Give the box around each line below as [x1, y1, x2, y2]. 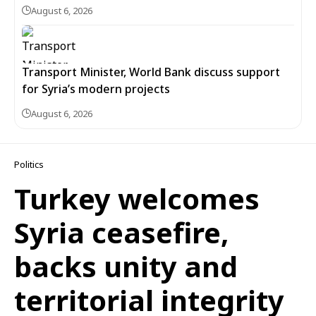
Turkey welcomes [14, 179, 260, 218]
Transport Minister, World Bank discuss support [22, 64, 280, 80]
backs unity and [14, 247, 238, 286]
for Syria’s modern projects [22, 81, 170, 97]
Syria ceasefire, [14, 213, 229, 252]
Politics [14, 158, 44, 171]
